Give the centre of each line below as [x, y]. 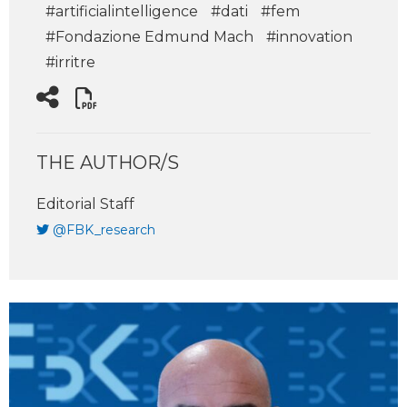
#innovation [309, 37]
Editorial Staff [85, 204]
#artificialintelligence [122, 11]
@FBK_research [104, 230]
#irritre [70, 62]
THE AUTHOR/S [108, 163]
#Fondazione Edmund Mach [149, 37]
